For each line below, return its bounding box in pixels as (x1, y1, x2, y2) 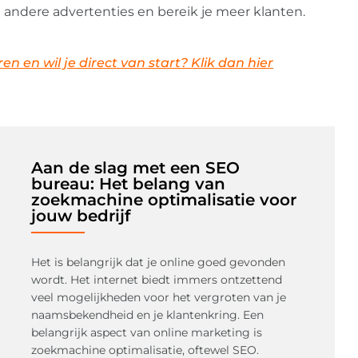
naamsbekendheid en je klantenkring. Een (30, 307, 264, 322)
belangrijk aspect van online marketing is (30, 324, 262, 340)
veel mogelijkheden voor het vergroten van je (30, 289, 286, 304)
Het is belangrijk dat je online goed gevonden (30, 254, 285, 269)
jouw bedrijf (30, 206, 130, 226)
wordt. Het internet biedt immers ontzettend (30, 272, 282, 287)
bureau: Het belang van (30, 174, 225, 194)
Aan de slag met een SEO (30, 158, 240, 178)
